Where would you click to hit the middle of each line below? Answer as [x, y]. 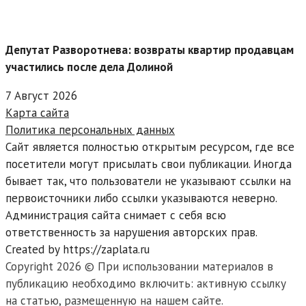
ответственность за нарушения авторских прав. [131, 233]
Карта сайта [37, 113]
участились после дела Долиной [89, 67]
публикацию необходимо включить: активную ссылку [146, 284]
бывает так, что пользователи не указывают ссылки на [148, 181]
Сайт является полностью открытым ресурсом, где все [150, 147]
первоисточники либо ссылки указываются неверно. [141, 198]
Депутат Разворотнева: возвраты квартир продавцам [150, 50]
